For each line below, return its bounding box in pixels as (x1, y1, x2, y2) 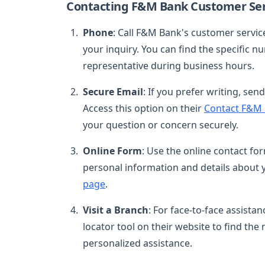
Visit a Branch (83, 203, 148, 216)
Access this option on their (83, 101, 204, 115)
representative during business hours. (83, 59, 254, 72)
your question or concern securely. (83, 118, 238, 131)
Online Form (83, 144, 142, 157)
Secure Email (83, 85, 143, 98)
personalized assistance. (83, 236, 192, 250)
